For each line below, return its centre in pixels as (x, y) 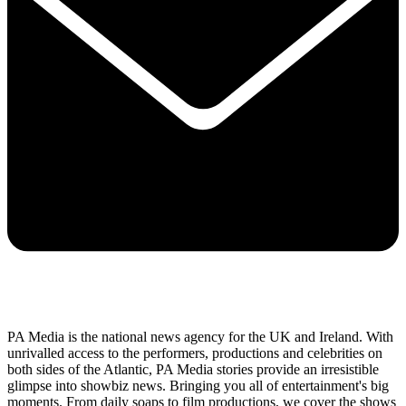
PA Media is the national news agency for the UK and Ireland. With (200, 337)
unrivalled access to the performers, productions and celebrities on (195, 353)
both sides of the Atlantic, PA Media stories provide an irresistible (193, 370)
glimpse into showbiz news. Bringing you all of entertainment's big (198, 386)
